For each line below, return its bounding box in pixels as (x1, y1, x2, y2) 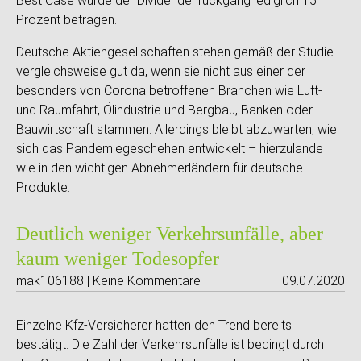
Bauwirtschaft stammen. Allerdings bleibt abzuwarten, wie (16, 122, 337, 137)
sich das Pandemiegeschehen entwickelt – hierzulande (16, 141, 323, 156)
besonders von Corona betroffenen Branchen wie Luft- (16, 83, 322, 98)
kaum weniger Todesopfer (16, 248, 219, 269)
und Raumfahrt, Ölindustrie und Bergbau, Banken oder (16, 102, 313, 118)
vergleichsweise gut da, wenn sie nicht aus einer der (16, 64, 305, 79)
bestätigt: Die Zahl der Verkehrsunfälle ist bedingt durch (16, 337, 324, 352)
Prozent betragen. (16, 12, 117, 27)
